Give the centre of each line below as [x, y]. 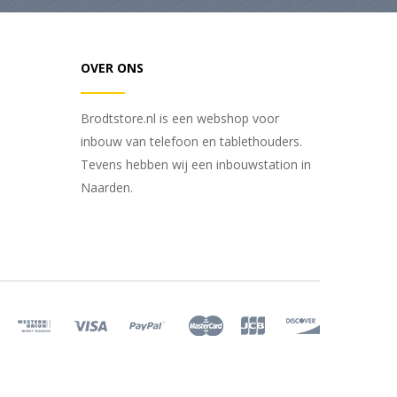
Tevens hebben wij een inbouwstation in [196, 165]
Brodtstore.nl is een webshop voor [180, 119]
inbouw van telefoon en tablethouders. [191, 142]
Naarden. [107, 188]
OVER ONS [112, 68]
